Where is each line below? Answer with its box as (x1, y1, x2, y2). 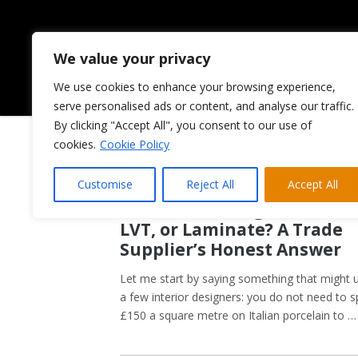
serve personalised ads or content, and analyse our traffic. (54, 98, 354, 113)
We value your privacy (54, 49, 210, 68)
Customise (77, 177, 133, 192)
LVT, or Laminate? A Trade (120, 217, 343, 241)
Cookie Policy (100, 137, 169, 152)
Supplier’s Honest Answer (120, 237, 341, 261)
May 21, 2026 (120, 181, 186, 196)
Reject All (185, 177, 234, 192)
